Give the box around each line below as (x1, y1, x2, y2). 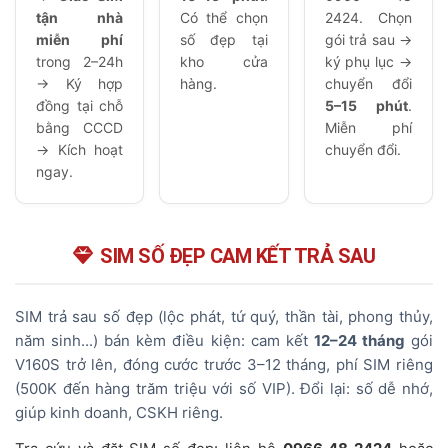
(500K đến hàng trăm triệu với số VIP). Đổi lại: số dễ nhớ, (15, 379, 433, 398)
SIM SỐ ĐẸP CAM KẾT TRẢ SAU (100, 244, 376, 268)
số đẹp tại (180, 31, 268, 48)
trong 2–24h (36, 53, 124, 70)
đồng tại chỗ (36, 97, 124, 114)
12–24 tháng (313, 331, 405, 350)
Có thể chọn (180, 9, 268, 26)
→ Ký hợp (36, 75, 124, 92)
